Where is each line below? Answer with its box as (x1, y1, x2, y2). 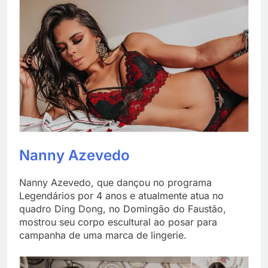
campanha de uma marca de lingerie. (19, 229, 187, 241)
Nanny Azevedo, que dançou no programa (19, 176, 212, 188)
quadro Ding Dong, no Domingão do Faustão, (19, 202, 226, 215)
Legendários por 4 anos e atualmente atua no (19, 189, 224, 202)
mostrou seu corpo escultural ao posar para (19, 215, 217, 228)
